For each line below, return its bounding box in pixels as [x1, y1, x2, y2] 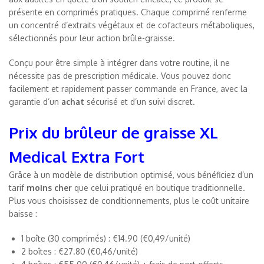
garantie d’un [9, 96, 61, 107]
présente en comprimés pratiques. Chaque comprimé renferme [9, 6, 247, 17]
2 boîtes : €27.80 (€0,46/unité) [21, 246, 138, 256]
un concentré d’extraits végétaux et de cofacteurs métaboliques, [9, 19, 255, 30]
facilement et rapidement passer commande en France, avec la [9, 83, 247, 94]
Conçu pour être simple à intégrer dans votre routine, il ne [9, 57, 230, 68]
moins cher [27, 182, 72, 193]
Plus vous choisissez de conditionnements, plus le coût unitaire [9, 195, 249, 206]
